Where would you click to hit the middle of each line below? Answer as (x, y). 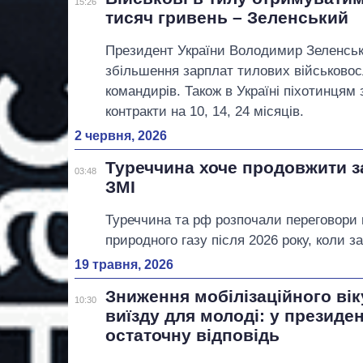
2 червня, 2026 (121, 135)
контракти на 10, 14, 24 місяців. (205, 111)
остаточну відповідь (193, 335)
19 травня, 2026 (124, 264)
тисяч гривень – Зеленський (227, 17)
